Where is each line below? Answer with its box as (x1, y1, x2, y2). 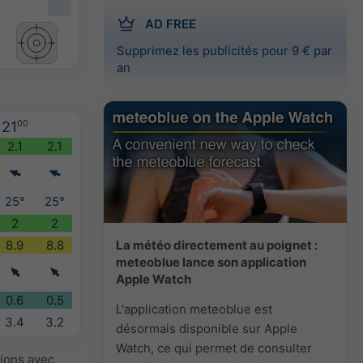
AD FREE (145, 15, 196, 32)
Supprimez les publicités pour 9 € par (117, 42, 332, 58)
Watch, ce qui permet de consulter (116, 340, 312, 356)
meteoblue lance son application (116, 254, 306, 270)
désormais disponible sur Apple (116, 320, 297, 336)
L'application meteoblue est (116, 301, 272, 317)
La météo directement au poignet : (116, 237, 318, 253)
